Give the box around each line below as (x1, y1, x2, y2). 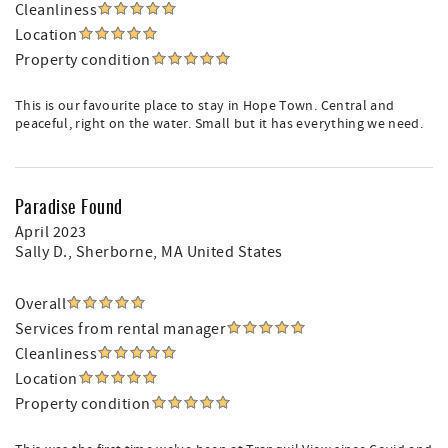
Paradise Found (15, 193, 123, 219)
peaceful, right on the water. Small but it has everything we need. (15, 115, 424, 133)
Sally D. (15, 242, 68, 262)
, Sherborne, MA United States (67, 242, 283, 262)
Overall (15, 294, 67, 314)
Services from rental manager (15, 319, 227, 339)
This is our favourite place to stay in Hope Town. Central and (15, 97, 395, 115)
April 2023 (15, 222, 87, 242)
